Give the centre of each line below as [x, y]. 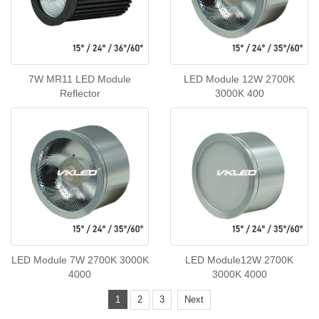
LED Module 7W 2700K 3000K [80, 260]
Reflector [80, 94]
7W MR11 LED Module [80, 79]
